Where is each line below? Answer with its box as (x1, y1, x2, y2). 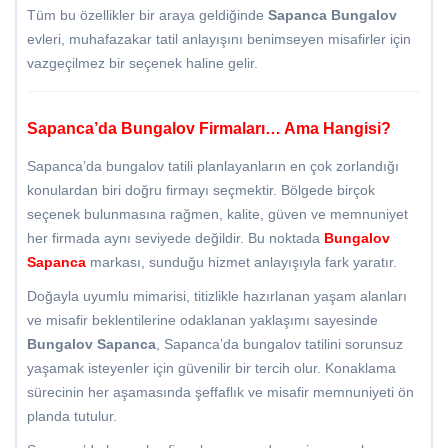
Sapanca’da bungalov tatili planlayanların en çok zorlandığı (27, 158, 399, 175)
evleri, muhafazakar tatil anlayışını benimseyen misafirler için (27, 31, 411, 48)
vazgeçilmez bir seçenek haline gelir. (27, 55, 258, 72)
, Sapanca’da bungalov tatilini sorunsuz (156, 336, 403, 353)
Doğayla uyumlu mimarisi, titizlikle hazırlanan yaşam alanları (27, 288, 407, 305)
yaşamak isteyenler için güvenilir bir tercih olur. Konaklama (27, 360, 396, 377)
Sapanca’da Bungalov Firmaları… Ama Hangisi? (27, 120, 391, 138)
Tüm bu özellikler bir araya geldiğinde (27, 7, 268, 24)
